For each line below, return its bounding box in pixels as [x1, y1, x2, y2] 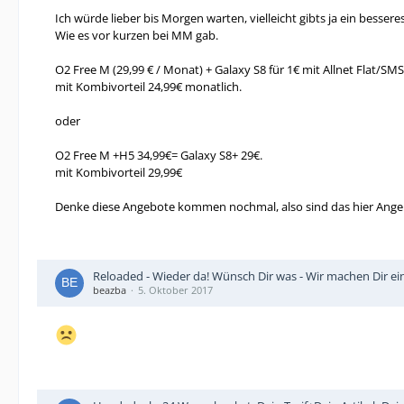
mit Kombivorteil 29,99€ [55, 164, 182, 180]
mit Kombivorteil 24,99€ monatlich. [55, 78, 242, 95]
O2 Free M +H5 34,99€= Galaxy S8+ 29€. [55, 147, 262, 163]
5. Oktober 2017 [138, 283, 213, 297]
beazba [93, 283, 126, 297]
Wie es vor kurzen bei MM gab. [55, 27, 218, 43]
